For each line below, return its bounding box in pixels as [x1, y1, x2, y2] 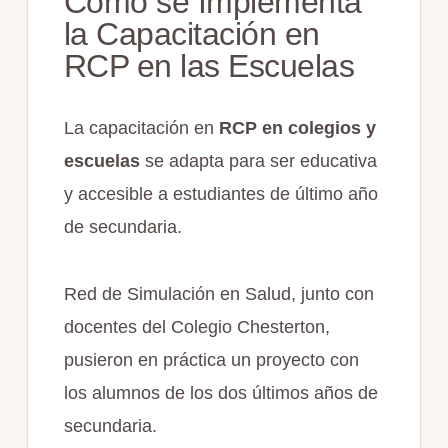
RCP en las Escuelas [63, 47, 355, 84]
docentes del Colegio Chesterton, [63, 316, 330, 337]
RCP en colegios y [213, 117, 376, 138]
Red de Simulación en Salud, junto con [63, 283, 374, 304]
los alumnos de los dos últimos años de [63, 382, 378, 403]
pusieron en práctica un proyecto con [63, 349, 359, 370]
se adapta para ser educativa [144, 150, 377, 171]
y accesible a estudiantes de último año [63, 183, 378, 204]
